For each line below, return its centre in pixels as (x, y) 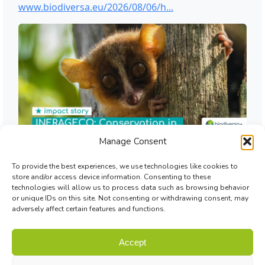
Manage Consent (132, 141)
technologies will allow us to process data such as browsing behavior (130, 188)
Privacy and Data (212, 250)
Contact (119, 250)
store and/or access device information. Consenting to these (111, 177)
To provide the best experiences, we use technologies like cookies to (125, 166)
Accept (132, 242)
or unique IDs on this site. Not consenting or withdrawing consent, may (130, 198)
